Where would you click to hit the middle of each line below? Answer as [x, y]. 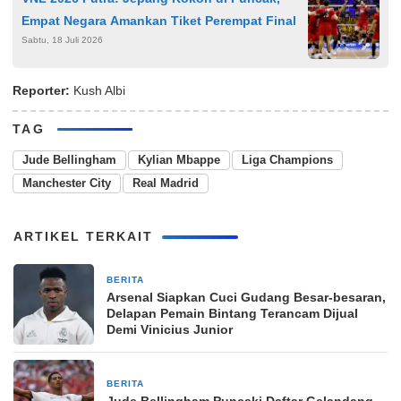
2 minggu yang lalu [197, 384]
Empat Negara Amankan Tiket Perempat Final [159, 20]
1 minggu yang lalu [197, 280]
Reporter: [41, 90]
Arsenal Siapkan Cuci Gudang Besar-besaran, [246, 297]
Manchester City [67, 183]
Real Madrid [166, 183]
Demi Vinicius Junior [170, 329]
